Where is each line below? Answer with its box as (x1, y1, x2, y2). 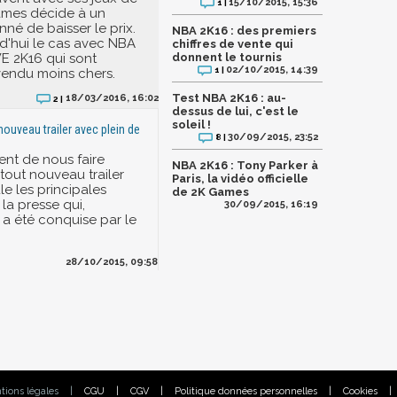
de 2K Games (172, 184, 249, 198)
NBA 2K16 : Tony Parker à (172, 158, 318, 172)
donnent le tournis (172, 50, 282, 64)
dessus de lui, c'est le (172, 104, 299, 118)
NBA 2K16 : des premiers (172, 23, 316, 37)
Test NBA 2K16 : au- (172, 90, 286, 105)
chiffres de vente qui (172, 36, 293, 51)
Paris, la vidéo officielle (172, 171, 308, 185)
